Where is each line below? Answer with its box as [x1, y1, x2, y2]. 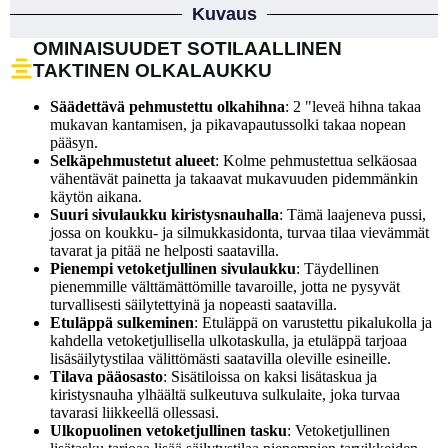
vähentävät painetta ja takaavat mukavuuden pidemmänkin [50, 169, 418, 187]
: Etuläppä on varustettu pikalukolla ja [194, 313, 432, 331]
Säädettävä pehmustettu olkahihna [50, 97, 285, 115]
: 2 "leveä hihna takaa [285, 97, 421, 115]
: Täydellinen [296, 259, 379, 277]
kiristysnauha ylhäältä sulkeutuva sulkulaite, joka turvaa [50, 385, 400, 403]
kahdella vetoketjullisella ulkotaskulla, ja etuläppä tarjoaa [50, 331, 407, 349]
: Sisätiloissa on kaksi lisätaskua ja [163, 367, 377, 385]
